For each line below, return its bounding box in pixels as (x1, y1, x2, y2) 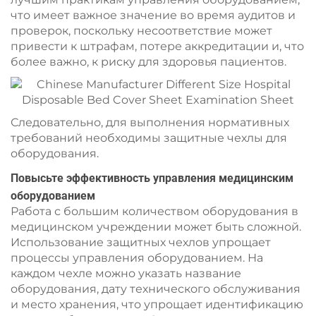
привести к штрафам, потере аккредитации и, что (11, 39, 304, 53)
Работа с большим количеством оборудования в (11, 205, 298, 218)
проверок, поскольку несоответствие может (11, 24, 272, 37)
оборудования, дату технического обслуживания (11, 282, 300, 296)
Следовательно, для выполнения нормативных (11, 116, 289, 129)
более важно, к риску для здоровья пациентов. (11, 55, 286, 68)
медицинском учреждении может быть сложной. (11, 220, 301, 233)
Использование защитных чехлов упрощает (11, 236, 271, 249)
